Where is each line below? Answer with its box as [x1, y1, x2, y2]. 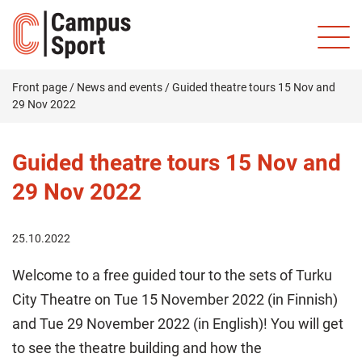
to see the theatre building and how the [12, 339, 262, 356]
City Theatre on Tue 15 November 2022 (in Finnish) [12, 291, 338, 308]
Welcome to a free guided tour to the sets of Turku [12, 267, 332, 284]
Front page [12, 81, 67, 94]
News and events [77, 81, 162, 94]
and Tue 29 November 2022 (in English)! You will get [12, 315, 343, 332]
